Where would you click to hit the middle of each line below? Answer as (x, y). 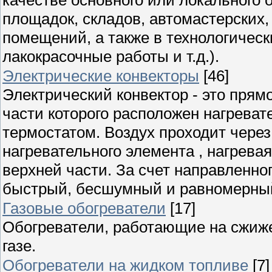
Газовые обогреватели (84, 208)
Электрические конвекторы (101, 76)
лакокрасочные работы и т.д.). (111, 56)
